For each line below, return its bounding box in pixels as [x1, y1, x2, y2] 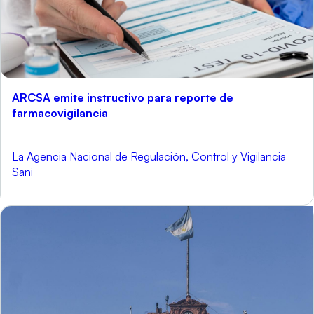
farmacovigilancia [12, 106, 108, 121]
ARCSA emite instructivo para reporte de [12, 90, 233, 105]
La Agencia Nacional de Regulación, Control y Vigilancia [12, 149, 286, 164]
